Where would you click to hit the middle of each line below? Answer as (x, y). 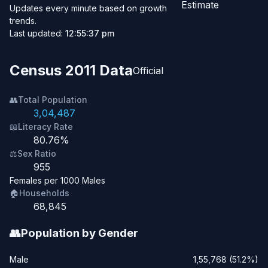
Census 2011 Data (71, 71)
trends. (23, 21)
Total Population (53, 100)
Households (44, 193)
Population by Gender (80, 233)
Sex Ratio (37, 154)
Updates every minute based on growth (88, 8)
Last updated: (37, 33)
